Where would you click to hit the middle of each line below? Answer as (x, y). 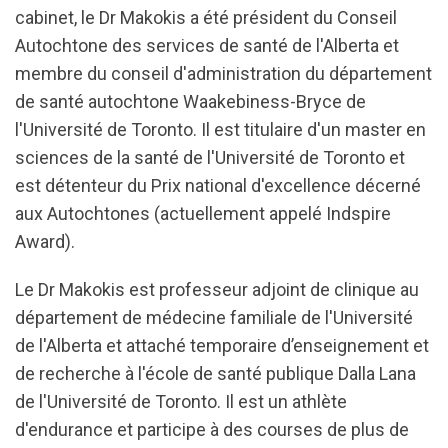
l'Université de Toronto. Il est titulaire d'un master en (220, 130)
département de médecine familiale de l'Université (214, 318)
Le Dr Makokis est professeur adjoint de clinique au (217, 290)
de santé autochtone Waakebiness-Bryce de (190, 102)
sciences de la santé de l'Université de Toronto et (210, 158)
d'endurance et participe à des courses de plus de (212, 430)
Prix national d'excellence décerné (286, 186)
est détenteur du (83, 186)
